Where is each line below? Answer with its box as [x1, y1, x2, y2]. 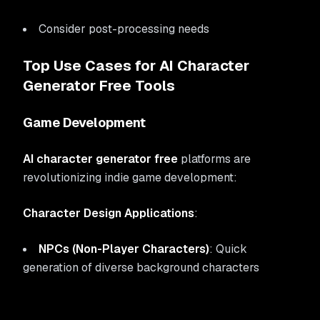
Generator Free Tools [23, 76, 175, 95]
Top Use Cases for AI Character [23, 56, 249, 75]
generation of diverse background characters [23, 260, 259, 275]
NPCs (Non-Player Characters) [39, 241, 209, 256]
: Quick [209, 241, 247, 256]
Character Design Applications [23, 206, 194, 221]
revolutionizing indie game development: [23, 170, 237, 185]
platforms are [178, 151, 251, 166]
